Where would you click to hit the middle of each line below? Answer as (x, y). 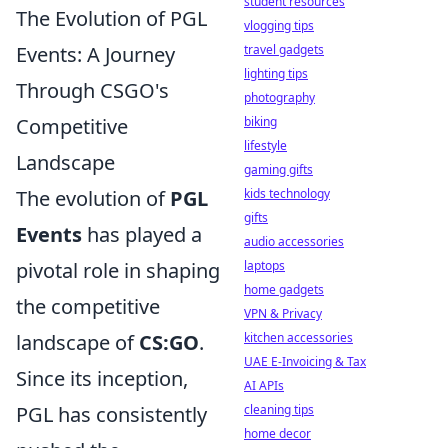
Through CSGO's (92, 90)
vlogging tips (279, 25)
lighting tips (276, 73)
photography (279, 97)
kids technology (287, 193)
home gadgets (284, 289)
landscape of (77, 342)
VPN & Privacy (283, 313)
